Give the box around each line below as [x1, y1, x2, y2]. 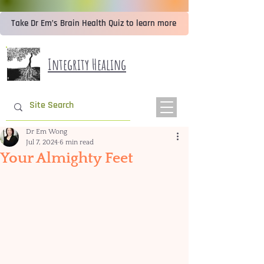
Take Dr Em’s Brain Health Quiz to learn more [11, 18, 176, 29]
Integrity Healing [48, 55, 126, 74]
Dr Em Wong [26, 128, 67, 136]
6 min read [60, 138, 94, 146]
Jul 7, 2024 [26, 138, 58, 146]
